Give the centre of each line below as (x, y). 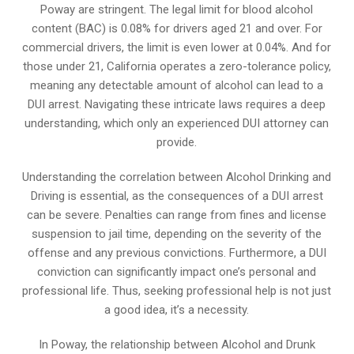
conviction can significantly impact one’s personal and (177, 271)
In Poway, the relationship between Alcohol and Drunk (177, 344)
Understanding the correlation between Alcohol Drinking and (177, 177)
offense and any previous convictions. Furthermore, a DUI (177, 252)
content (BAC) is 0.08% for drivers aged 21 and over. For (177, 28)
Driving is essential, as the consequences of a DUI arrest (177, 196)
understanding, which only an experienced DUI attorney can (177, 123)
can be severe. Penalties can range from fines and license (177, 215)
